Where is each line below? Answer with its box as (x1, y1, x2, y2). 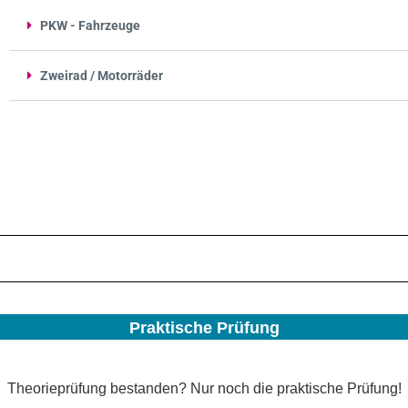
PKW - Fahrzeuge (40, 17, 140, 33)
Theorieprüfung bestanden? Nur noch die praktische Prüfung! (6, 380, 402, 396)
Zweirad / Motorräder (40, 67, 163, 83)
